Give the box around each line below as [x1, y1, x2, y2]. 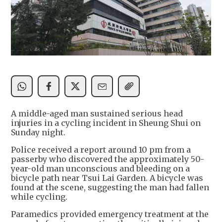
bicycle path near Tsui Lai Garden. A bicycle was [11, 173, 203, 183]
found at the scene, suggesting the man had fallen [11, 182, 209, 193]
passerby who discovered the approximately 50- [11, 154, 204, 165]
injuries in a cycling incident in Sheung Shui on [11, 118, 201, 128]
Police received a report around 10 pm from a [11, 145, 191, 155]
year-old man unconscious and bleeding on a [11, 164, 190, 174]
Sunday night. [11, 127, 65, 138]
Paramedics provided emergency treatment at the [11, 209, 209, 220]
